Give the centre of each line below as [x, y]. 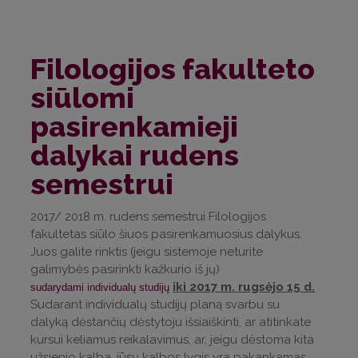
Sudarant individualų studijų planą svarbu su [155, 305]
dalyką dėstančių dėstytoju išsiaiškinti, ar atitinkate [171, 322]
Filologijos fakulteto [173, 69]
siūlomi [82, 98]
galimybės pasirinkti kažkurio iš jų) [125, 270]
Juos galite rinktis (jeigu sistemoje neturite [147, 252]
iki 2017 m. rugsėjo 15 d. [244, 287]
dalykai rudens [135, 155]
